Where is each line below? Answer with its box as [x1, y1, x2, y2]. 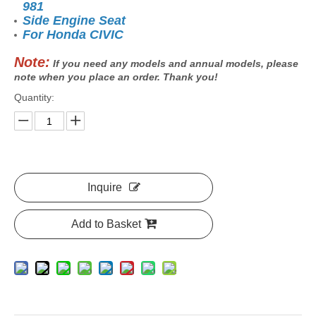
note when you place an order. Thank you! [14, 71, 218, 83]
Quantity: [14, 91, 54, 103]
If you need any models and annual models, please [50, 57, 298, 69]
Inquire [87, 181, 122, 193]
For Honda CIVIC [23, 27, 127, 42]
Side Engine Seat [23, 13, 126, 28]
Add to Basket [71, 217, 141, 230]
